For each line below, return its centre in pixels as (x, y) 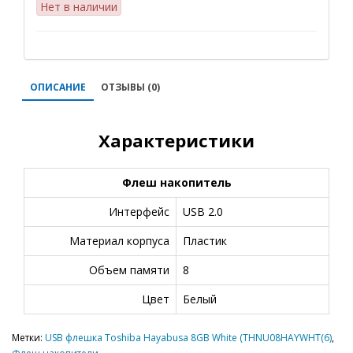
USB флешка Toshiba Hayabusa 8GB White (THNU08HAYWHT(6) (188, 338)
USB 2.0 (203, 212)
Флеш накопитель (176, 182)
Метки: (28, 338)
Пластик (205, 241)
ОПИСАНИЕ (58, 87)
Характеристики (176, 140)
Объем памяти (129, 270)
